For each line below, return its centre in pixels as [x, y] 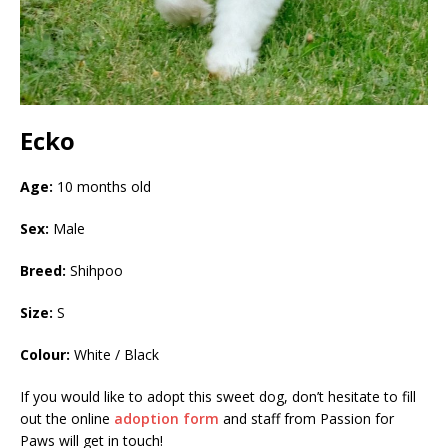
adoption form [166, 418]
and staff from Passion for [306, 418]
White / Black [114, 354]
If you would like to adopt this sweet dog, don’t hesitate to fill [218, 396]
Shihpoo [96, 270]
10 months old [102, 186]
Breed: [45, 270]
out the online [67, 418]
